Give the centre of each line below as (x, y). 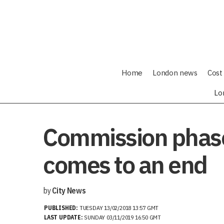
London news (175, 73)
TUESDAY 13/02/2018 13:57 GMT (119, 208)
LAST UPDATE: (63, 217)
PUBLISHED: (62, 208)
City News (69, 190)
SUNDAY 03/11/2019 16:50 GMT (122, 217)
